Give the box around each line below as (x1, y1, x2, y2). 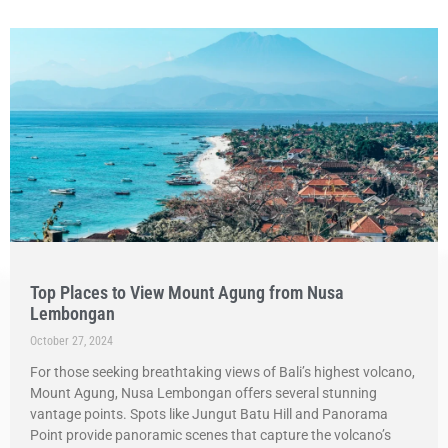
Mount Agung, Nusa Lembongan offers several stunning (30, 385, 377, 401)
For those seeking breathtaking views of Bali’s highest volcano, (30, 364, 415, 380)
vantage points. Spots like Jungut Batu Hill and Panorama (30, 406, 388, 422)
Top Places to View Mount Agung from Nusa (30, 282, 344, 303)
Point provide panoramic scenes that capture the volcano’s (30, 427, 391, 443)
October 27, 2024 (30, 334, 113, 348)
